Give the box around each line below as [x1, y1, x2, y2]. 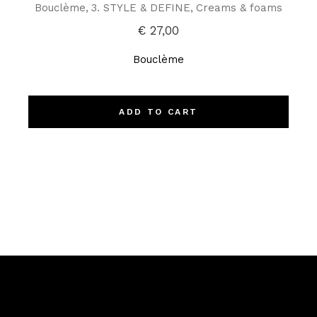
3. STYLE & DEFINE [91, 1, 190, 15]
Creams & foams [195, 1, 282, 15]
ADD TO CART [119, 107, 198, 117]
